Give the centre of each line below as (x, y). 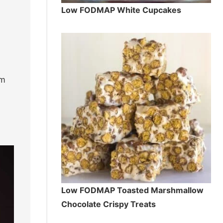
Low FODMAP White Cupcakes (121, 10)
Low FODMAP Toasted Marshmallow (132, 190)
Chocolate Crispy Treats (108, 204)
